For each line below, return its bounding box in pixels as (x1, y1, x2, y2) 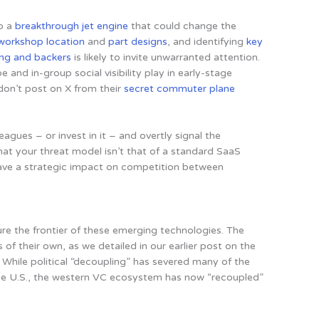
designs (131, 35, 168, 48)
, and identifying (167, 35, 247, 48)
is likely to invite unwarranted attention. (71, 51, 261, 63)
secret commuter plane (124, 82, 236, 95)
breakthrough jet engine (15, 19, 129, 32)
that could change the (128, 19, 237, 32)
